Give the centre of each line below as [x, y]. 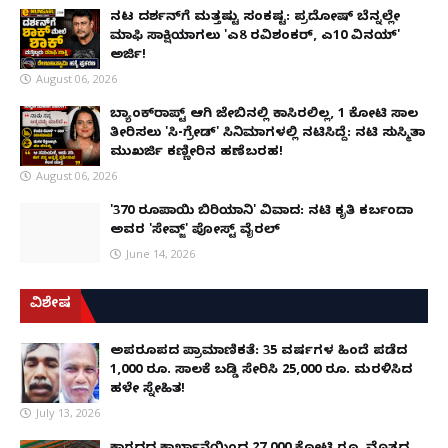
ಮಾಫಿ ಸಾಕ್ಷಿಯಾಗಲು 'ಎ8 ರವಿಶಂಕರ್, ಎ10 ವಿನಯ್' [255, 37]
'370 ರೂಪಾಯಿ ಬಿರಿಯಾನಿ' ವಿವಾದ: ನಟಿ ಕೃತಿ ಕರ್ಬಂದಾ [261, 212]
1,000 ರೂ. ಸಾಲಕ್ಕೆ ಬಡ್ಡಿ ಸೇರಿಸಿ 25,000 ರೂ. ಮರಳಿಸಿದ [261, 371]
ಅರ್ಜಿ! [128, 56]
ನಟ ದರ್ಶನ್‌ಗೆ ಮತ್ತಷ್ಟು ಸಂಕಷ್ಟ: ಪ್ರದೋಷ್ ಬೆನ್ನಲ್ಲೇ [255, 18]
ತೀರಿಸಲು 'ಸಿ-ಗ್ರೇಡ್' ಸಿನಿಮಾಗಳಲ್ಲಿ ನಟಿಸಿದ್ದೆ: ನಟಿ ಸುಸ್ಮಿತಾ [267, 134]
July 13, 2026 [68, 413]
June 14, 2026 [160, 254]
